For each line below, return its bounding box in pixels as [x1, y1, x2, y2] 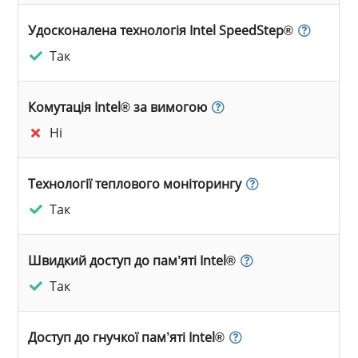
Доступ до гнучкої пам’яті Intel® [28, 328, 225, 346]
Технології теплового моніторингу [28, 174, 242, 193]
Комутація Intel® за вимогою [28, 97, 208, 116]
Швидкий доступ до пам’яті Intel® [28, 251, 237, 269]
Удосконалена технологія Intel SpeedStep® [28, 21, 294, 39]
